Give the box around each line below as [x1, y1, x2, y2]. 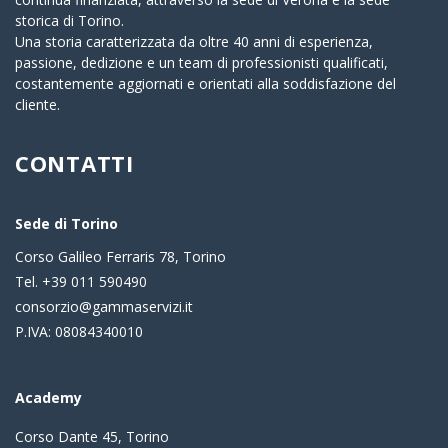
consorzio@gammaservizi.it [15, 297, 193, 317]
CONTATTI [15, 148, 134, 179]
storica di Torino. [15, 11, 124, 31]
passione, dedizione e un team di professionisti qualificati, [15, 53, 388, 73]
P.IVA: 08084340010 [15, 322, 143, 342]
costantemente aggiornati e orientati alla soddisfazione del [15, 74, 396, 94]
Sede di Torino [15, 214, 118, 234]
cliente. [15, 95, 60, 115]
